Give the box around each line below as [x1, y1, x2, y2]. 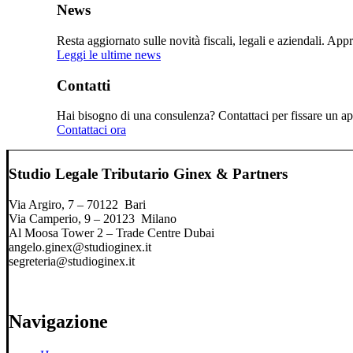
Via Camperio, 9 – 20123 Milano [9, 211, 176, 225]
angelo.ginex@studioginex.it [9, 240, 151, 254]
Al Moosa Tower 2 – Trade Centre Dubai [9, 225, 214, 240]
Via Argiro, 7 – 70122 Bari [9, 197, 146, 211]
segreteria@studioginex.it [9, 254, 135, 268]
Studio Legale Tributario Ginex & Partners [9, 165, 288, 183]
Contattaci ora [57, 123, 126, 137]
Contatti [57, 76, 110, 94]
